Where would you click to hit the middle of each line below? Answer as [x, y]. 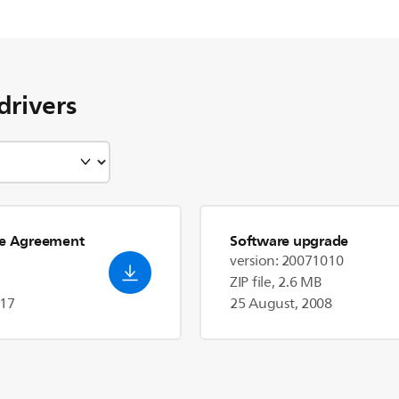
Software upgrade [289, 240]
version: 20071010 [287, 261]
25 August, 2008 [281, 304]
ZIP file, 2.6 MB [276, 282]
